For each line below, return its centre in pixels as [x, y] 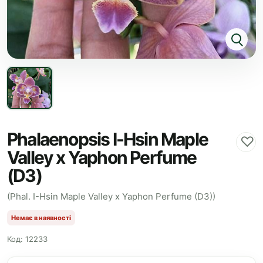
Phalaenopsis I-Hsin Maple [108, 139]
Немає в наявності [41, 218]
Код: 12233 [27, 239]
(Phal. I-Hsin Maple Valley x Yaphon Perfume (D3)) [111, 196]
